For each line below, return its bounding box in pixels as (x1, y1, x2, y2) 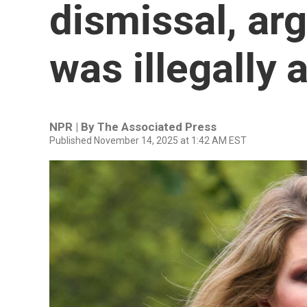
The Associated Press (97, 120, 217, 134)
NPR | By (49, 120, 97, 134)
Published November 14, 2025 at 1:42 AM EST (49, 135, 247, 146)
